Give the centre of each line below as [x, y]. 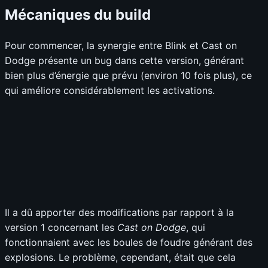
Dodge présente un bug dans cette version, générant [124, 61]
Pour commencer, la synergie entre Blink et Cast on [121, 46]
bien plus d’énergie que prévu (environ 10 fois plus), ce [128, 76]
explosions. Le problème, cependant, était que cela [120, 258]
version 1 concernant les [61, 228]
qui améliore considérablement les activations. [110, 91]
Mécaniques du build [78, 15]
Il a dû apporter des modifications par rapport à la [119, 213]
